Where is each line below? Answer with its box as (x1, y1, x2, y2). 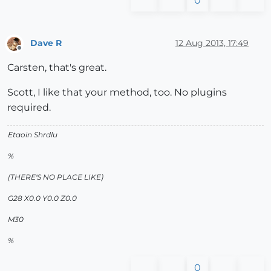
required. (7, 102, 51, 114)
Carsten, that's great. (7, 62, 106, 74)
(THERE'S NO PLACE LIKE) (8, 172, 103, 182)
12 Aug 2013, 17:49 (175, 38, 249, 49)
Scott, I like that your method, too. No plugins (7, 87, 227, 99)
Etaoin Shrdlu (8, 130, 57, 140)
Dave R (30, 38, 62, 49)
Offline (19, 48, 42, 58)
